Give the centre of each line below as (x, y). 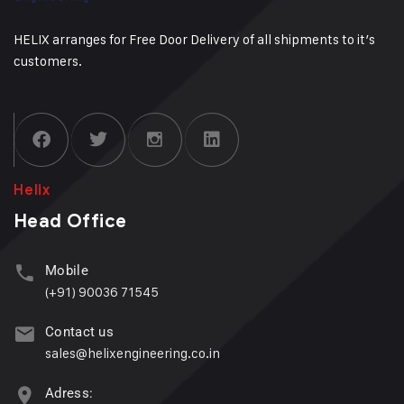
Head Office (70, 222)
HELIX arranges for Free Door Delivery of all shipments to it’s (194, 40)
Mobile (67, 271)
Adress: (69, 394)
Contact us (79, 332)
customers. (48, 61)
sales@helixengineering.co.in (133, 353)
